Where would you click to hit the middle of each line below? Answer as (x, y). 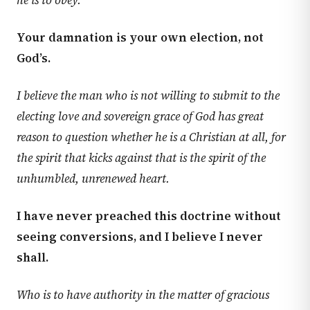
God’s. (34, 58)
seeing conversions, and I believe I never (140, 237)
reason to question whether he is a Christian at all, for (151, 137)
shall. (33, 257)
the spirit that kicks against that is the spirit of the (141, 158)
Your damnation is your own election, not (140, 37)
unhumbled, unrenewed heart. (93, 179)
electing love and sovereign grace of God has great (140, 116)
